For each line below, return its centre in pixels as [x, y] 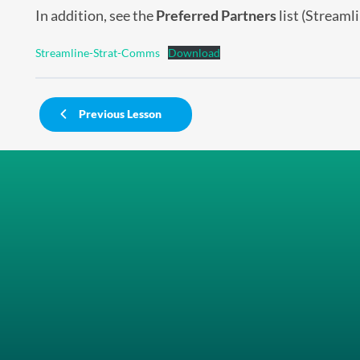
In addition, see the [95, 15]
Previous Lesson [121, 115]
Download [194, 52]
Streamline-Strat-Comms [97, 52]
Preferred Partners [217, 15]
